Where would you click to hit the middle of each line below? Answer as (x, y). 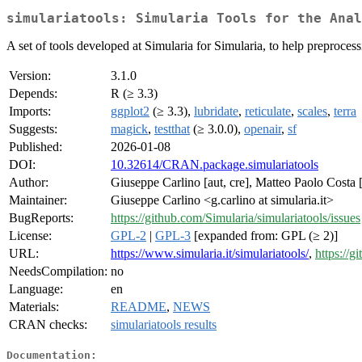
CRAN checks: (48, 325)
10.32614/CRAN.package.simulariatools (215, 165)
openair (263, 129)
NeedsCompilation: (58, 271)
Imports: (30, 112)
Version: (30, 76)
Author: (29, 183)
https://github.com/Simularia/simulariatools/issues (236, 218)
